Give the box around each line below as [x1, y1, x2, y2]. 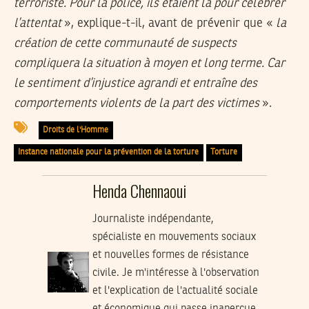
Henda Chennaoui [92, 177, 186, 203]
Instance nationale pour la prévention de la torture [18, 148, 199, 157]
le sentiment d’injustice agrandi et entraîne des [14, 77, 257, 90]
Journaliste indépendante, [92, 213, 213, 225]
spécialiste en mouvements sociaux [92, 231, 256, 243]
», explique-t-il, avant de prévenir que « [61, 17, 276, 30]
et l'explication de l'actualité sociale [92, 285, 258, 297]
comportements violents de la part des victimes [14, 97, 259, 110]
